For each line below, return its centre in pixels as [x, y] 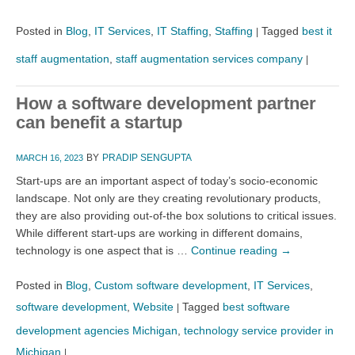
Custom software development [171, 285]
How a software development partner [166, 103]
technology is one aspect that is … [103, 250]
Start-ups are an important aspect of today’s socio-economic [167, 180]
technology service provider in [259, 330]
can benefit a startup [99, 122]
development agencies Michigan [97, 330]
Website [153, 306]
